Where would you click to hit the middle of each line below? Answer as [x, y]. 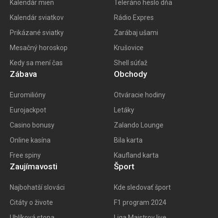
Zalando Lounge [139, 125]
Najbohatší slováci [37, 188]
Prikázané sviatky [37, 33]
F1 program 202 [138, 203]
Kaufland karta [136, 155]
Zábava [23, 74]
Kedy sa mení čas [36, 63]
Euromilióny [28, 95]
